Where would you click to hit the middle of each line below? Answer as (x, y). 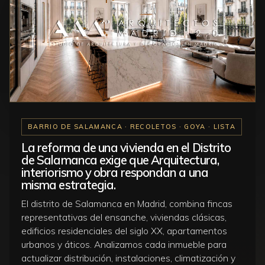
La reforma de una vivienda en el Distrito (126, 147)
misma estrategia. (69, 184)
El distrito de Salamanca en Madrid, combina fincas (127, 203)
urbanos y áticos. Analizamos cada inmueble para (124, 244)
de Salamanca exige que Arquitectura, (120, 159)
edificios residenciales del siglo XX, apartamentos (124, 230)
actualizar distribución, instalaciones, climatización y (128, 258)
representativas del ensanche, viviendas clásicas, (124, 217)
